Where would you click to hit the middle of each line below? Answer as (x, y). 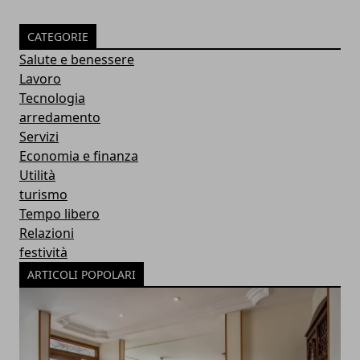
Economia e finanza (79, 156)
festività (43, 252)
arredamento (60, 117)
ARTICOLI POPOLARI (82, 274)
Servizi (39, 137)
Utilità (37, 175)
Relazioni (47, 233)
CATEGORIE (58, 37)
